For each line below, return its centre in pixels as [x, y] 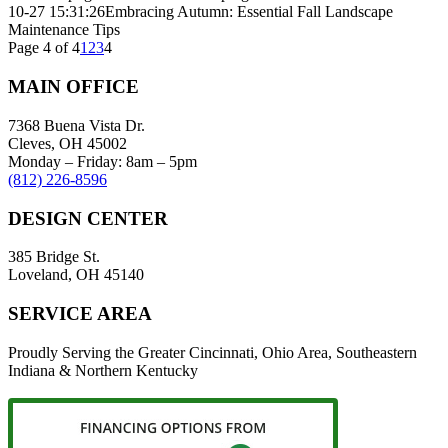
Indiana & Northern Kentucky [103, 370]
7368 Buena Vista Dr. [76, 125]
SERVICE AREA [80, 314]
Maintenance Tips [64, 30]
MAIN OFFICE [73, 87]
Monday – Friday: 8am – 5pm [102, 161]
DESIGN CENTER [88, 218]
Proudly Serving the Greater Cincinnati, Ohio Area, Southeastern [212, 352]
